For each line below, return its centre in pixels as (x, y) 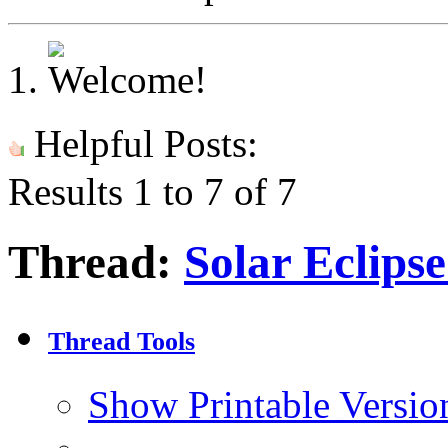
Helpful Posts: (141, 143)
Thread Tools (121, 342)
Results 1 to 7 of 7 (152, 191)
